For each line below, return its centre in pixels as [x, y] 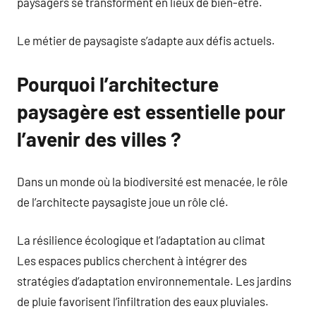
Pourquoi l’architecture [118, 84]
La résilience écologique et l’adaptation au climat [141, 240]
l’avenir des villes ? [99, 139]
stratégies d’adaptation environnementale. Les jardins [154, 281]
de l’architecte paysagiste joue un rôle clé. [123, 201]
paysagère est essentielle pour [151, 111]
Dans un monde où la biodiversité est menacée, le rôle [152, 181]
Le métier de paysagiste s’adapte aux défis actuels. [146, 40]
